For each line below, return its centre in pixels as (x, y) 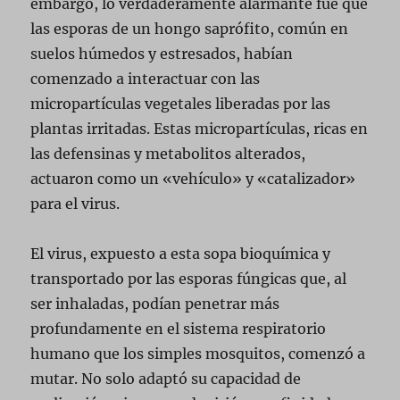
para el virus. (75, 203)
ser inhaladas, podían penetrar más (155, 303)
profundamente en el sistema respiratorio (179, 328)
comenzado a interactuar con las (146, 78)
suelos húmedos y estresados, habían (162, 53)
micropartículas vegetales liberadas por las (181, 103)
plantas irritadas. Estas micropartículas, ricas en (200, 128)
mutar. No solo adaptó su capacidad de (166, 378)
